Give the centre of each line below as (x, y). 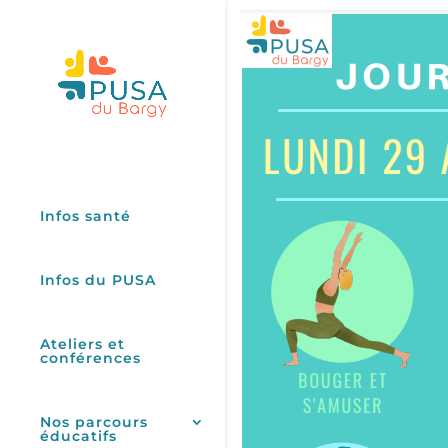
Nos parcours (94, 422)
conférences (90, 358)
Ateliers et (82, 344)
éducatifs (78, 436)
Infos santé (85, 216)
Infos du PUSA (98, 280)
